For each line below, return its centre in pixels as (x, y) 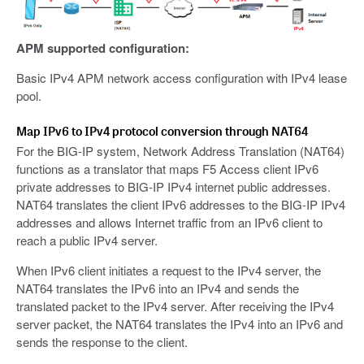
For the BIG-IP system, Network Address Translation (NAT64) (180, 150)
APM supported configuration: (103, 48)
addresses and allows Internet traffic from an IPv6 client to (169, 222)
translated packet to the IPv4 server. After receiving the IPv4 (175, 305)
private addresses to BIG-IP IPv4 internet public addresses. (173, 186)
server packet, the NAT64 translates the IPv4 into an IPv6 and (180, 323)
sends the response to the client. (102, 341)
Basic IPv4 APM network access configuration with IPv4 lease (182, 77)
